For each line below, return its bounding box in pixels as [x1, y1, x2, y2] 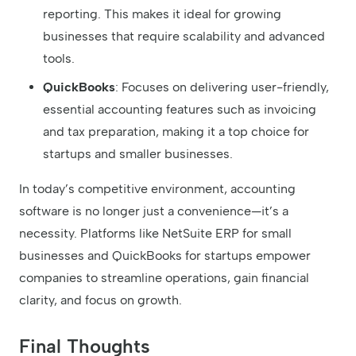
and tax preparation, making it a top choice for [43, 124, 309, 140]
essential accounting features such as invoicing [43, 102, 316, 118]
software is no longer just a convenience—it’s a [19, 203, 288, 219]
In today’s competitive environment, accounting [19, 181, 296, 197]
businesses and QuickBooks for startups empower [19, 248, 311, 264]
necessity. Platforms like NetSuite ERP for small [19, 226, 292, 242]
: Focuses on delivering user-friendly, [115, 79, 329, 95]
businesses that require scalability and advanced [43, 29, 325, 44]
